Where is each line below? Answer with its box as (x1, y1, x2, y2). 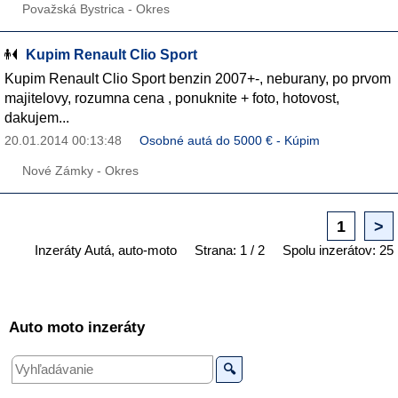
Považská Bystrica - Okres (22, 2, 170, 16)
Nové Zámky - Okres (22, 163, 139, 178)
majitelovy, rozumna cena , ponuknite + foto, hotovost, (4, 90, 339, 106)
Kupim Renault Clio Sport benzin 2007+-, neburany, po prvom (4, 70, 391, 86)
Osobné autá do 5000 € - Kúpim (139, 133, 320, 147)
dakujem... (4, 109, 69, 125)
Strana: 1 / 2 (195, 243, 265, 258)
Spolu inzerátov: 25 (283, 243, 394, 258)
